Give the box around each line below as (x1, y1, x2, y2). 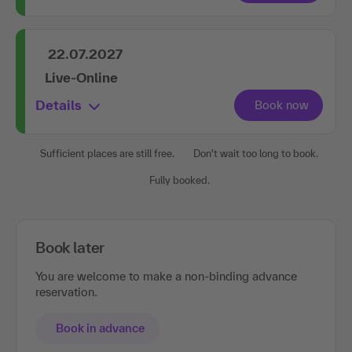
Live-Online (45, 70, 118, 86)
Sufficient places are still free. (40, 148, 174, 160)
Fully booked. (148, 174, 210, 187)
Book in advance (56, 321, 145, 335)
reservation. (35, 285, 97, 299)
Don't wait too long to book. (193, 148, 318, 160)
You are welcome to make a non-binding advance (35, 269, 297, 284)
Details (35, 97, 82, 113)
